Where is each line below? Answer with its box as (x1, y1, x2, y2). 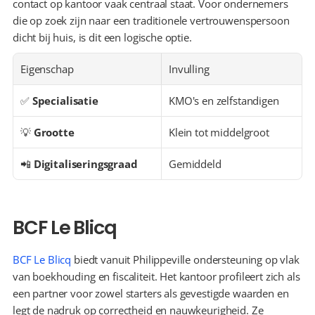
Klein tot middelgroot (169, 125, 269, 139)
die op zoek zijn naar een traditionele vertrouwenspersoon (13, 13, 290, 27)
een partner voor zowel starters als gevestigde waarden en (13, 286, 289, 300)
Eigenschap (20, 62, 74, 76)
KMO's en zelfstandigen (169, 94, 279, 108)
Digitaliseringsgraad (33, 157, 138, 171)
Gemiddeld (169, 157, 221, 171)
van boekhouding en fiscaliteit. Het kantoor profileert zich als (13, 269, 300, 283)
